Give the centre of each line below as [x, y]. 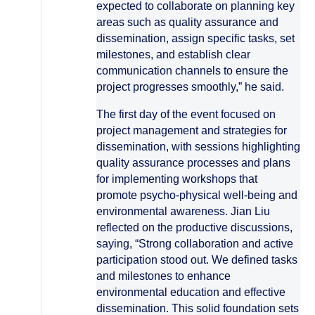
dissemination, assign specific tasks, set [195, 38]
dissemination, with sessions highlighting [198, 147]
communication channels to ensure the [192, 71]
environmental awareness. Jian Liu [183, 211]
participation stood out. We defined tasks [197, 260]
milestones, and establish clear [173, 54]
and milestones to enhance [163, 276]
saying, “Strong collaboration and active [195, 244]
